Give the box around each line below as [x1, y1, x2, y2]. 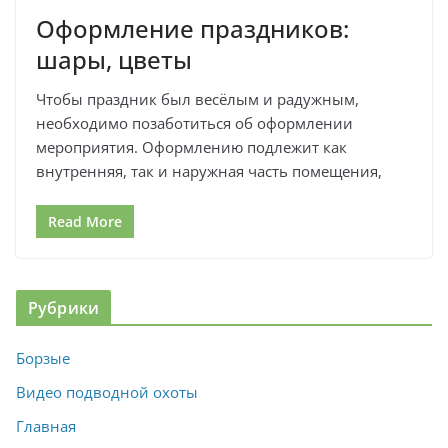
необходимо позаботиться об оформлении [36, 112, 353, 133]
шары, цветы [36, 42, 192, 76]
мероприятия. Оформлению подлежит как [36, 136, 347, 157]
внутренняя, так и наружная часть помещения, [36, 160, 382, 181]
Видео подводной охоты [16, 382, 198, 403]
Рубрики [28, 297, 100, 320]
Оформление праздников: [36, 11, 349, 45]
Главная [16, 416, 76, 437]
